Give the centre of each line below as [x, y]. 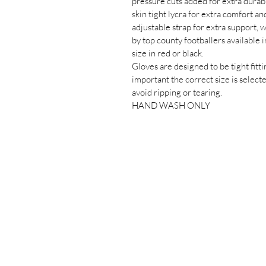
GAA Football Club [159, 255]
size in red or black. [168, 53]
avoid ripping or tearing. [177, 92]
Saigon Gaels [143, 236]
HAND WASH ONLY [171, 105]
